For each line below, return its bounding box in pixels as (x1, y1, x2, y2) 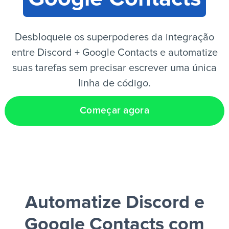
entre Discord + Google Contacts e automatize (11, 48, 218, 58)
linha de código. (78, 78, 151, 88)
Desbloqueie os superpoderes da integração (15, 32, 214, 42)
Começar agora (80, 106, 149, 116)
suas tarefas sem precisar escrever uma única (12, 63, 217, 73)
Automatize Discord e (25, 194, 204, 212)
